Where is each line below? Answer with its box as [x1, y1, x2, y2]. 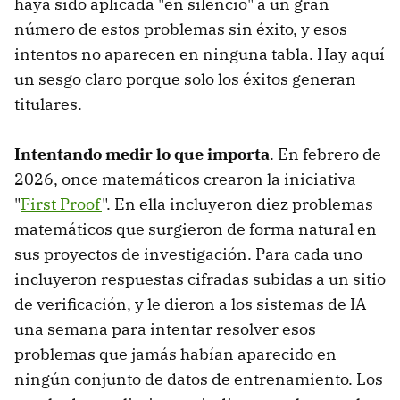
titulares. [14, 93, 82, 114]
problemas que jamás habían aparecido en [14, 343, 337, 364]
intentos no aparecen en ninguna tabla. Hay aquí [14, 43, 385, 64]
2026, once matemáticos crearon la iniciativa [14, 168, 356, 189]
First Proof [21, 193, 102, 214]
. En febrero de [270, 143, 381, 164]
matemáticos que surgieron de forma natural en [14, 218, 377, 239]
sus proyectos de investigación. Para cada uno [14, 243, 362, 264]
